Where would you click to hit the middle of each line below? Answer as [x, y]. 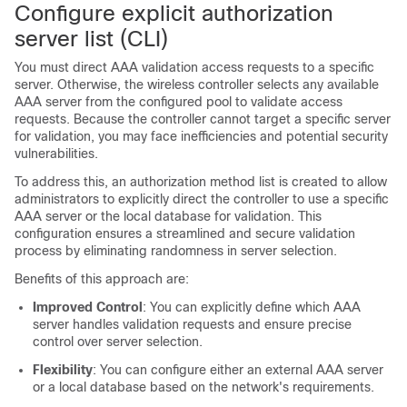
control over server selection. [118, 342]
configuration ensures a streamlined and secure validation [185, 233]
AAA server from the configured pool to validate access [179, 102]
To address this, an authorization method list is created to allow [201, 182]
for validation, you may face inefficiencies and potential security [201, 136]
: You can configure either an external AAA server [238, 370]
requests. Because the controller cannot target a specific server [203, 119]
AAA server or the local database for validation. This [168, 216]
